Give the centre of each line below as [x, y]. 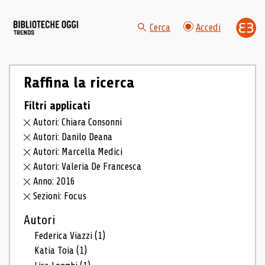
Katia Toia [56, 251]
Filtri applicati [57, 106]
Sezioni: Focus [60, 196]
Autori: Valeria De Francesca [88, 166]
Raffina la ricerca [79, 83]
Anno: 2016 [54, 181]
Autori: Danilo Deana [73, 137]
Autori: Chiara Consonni [78, 122]
